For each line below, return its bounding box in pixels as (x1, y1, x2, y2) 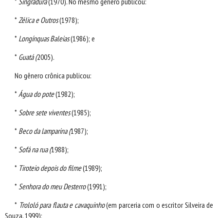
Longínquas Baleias (17, 34, 69, 44)
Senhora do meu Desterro (17, 182, 86, 192)
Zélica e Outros (18, 15, 58, 25)
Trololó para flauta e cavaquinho (18, 200, 106, 210)
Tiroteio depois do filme (18, 163, 81, 173)
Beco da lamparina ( (18, 126, 71, 136)
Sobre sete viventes (18, 108, 72, 118)
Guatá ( (18, 52, 37, 62)
